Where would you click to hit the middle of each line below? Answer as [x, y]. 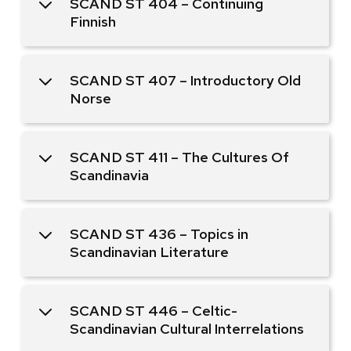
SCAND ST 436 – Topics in [159, 233]
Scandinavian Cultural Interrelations [187, 328]
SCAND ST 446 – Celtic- [154, 310]
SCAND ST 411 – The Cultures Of [179, 157]
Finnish [93, 21]
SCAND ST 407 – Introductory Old [185, 80]
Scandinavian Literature [149, 251]
